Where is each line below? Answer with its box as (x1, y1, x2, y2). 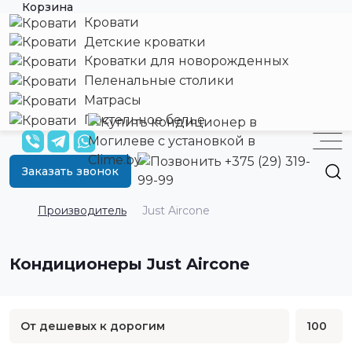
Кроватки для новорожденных (81, 53, 288, 69)
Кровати (81, 14, 139, 30)
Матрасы (81, 93, 141, 108)
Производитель (38, 203, 126, 218)
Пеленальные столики (81, 73, 234, 89)
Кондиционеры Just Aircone (9, 255, 250, 274)
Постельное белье (81, 112, 205, 127)
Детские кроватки (81, 34, 206, 49)
